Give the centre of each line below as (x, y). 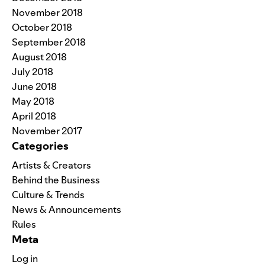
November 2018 (47, 12)
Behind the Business (56, 180)
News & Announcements (67, 209)
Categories (40, 146)
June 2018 (34, 86)
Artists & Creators (51, 165)
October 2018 (42, 27)
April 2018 (34, 116)
